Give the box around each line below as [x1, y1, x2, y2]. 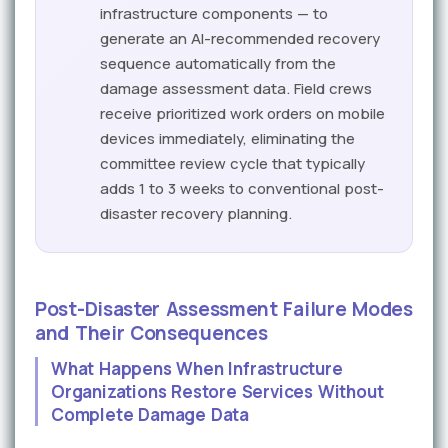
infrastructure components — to [100, 3, 328, 24]
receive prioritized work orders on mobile [100, 103, 385, 124]
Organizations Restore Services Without [51, 380, 384, 403]
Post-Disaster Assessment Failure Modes [35, 296, 413, 322]
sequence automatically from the [100, 53, 336, 74]
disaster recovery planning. [100, 203, 292, 224]
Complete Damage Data [51, 403, 250, 426]
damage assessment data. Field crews [100, 78, 372, 99]
